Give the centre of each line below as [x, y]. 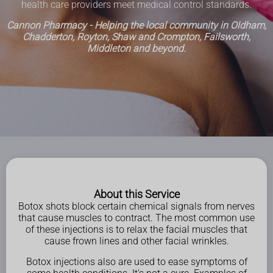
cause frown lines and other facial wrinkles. [136, 241]
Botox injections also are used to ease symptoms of [136, 262]
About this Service [136, 194]
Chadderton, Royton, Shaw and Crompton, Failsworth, [136, 37]
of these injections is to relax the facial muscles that [136, 229]
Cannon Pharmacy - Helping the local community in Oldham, [136, 25]
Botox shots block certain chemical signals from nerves [136, 206]
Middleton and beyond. [136, 48]
